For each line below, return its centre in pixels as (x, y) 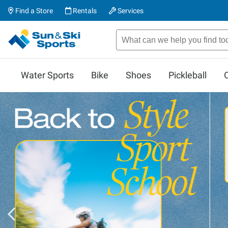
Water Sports (47, 75)
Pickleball (188, 75)
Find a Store (33, 11)
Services (130, 11)
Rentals (84, 11)
